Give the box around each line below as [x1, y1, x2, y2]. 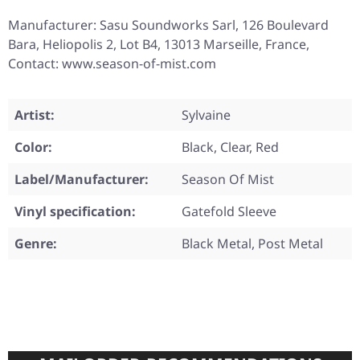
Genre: [14, 235, 57, 253]
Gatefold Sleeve [182, 202, 276, 221]
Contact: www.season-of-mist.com [8, 55, 216, 73]
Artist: [14, 106, 55, 125]
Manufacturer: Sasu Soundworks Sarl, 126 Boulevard [8, 16, 329, 35]
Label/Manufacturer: [14, 170, 149, 189]
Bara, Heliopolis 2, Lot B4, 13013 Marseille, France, [8, 35, 309, 54]
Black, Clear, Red [182, 138, 279, 157]
